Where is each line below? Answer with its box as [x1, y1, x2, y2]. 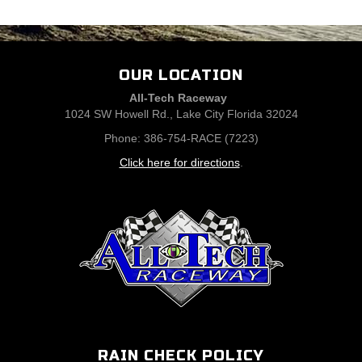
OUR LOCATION [118, 66, 244, 84]
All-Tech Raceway [128, 91, 234, 104]
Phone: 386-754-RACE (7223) [103, 132, 259, 145]
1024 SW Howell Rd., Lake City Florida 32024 [64, 107, 298, 120]
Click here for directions [119, 156, 240, 169]
